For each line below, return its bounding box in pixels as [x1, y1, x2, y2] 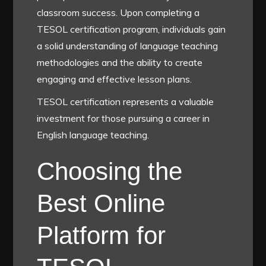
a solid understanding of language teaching [37, 40, 218, 52]
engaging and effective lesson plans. [37, 73, 192, 85]
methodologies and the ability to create [37, 56, 203, 69]
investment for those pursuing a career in [37, 112, 210, 125]
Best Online [37, 189, 166, 218]
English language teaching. [37, 129, 150, 141]
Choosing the [37, 157, 183, 186]
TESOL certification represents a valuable [37, 96, 214, 108]
